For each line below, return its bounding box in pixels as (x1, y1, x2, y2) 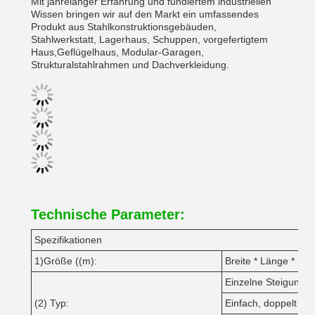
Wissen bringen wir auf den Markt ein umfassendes (31, 8, 259, 20)
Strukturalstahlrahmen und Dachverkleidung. (31, 59, 229, 70)
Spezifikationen (34, 234, 102, 245)
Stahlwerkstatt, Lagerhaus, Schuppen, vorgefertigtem (31, 34, 268, 45)
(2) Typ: (34, 297, 69, 309)
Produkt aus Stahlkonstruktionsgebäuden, (31, 21, 217, 32)
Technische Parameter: (31, 207, 185, 222)
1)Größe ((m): (34, 255, 97, 266)
